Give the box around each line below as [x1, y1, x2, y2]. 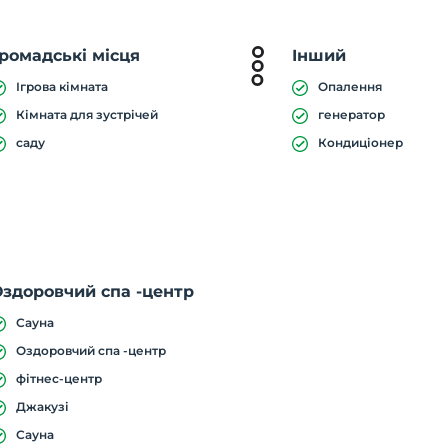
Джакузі [16, 399, 70, 414]
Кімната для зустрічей [16, 107, 159, 122]
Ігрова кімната [16, 79, 109, 94]
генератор [318, 107, 386, 122]
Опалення [318, 79, 383, 94]
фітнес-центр [16, 371, 103, 386]
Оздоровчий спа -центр [16, 343, 167, 358]
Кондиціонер [318, 135, 404, 150]
